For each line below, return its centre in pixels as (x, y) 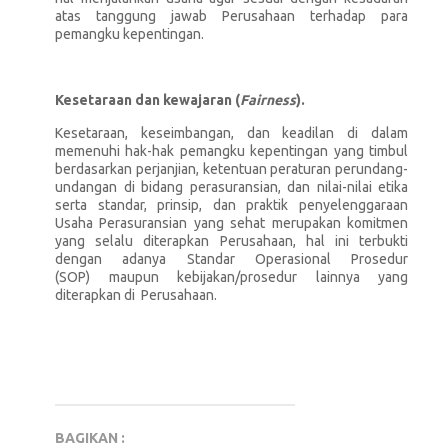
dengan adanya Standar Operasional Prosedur (231, 258)
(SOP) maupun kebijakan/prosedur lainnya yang (231, 276)
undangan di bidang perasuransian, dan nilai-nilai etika (231, 186)
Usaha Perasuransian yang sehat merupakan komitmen (231, 222)
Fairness (268, 99)
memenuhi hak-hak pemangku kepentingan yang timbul (231, 150)
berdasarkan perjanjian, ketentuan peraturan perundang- (231, 168)
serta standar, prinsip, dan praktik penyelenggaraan (231, 204)
